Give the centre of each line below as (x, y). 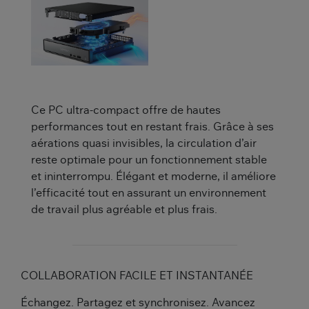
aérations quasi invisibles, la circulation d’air (144, 143)
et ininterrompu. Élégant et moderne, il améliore (153, 176)
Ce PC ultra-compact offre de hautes (126, 110)
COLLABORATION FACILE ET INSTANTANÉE (137, 276)
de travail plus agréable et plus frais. (124, 209)
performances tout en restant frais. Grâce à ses (152, 127)
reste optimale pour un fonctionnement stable (149, 160)
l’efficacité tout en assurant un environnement (149, 193)
